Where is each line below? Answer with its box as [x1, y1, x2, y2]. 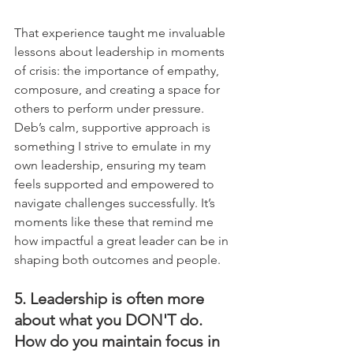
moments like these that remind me [14, 214, 217, 229]
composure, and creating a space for [14, 81, 223, 97]
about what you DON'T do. [14, 310, 206, 329]
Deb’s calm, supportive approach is [14, 119, 214, 135]
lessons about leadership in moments [14, 43, 228, 59]
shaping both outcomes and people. [14, 251, 221, 267]
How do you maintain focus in [14, 331, 224, 351]
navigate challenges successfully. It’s [14, 195, 218, 210]
